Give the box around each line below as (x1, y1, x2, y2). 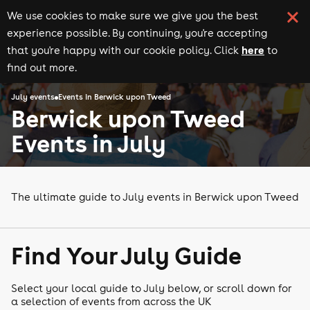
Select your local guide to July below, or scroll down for (11, 282, 292, 295)
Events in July (11, 127, 166, 158)
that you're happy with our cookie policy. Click (7, 44, 239, 57)
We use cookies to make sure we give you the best (7, 9, 258, 22)
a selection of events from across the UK (11, 295, 212, 308)
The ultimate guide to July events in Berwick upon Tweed (11, 190, 299, 203)
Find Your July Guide (11, 239, 241, 271)
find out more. (7, 61, 77, 74)
